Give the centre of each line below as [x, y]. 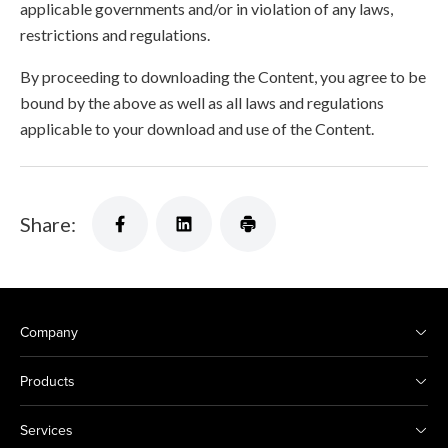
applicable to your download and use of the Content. [197, 128]
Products [47, 381]
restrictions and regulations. [115, 34]
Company [49, 332]
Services [46, 430]
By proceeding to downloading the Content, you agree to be [223, 76]
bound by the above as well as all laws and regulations [202, 102]
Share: [48, 224]
